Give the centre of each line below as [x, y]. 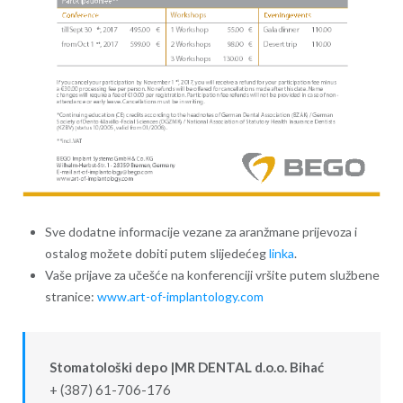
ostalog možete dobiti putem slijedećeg [157, 254]
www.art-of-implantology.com [180, 297]
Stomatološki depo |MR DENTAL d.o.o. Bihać [186, 367]
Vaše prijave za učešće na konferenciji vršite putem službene [212, 275]
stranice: [71, 297]
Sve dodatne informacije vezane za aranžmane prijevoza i [201, 232]
